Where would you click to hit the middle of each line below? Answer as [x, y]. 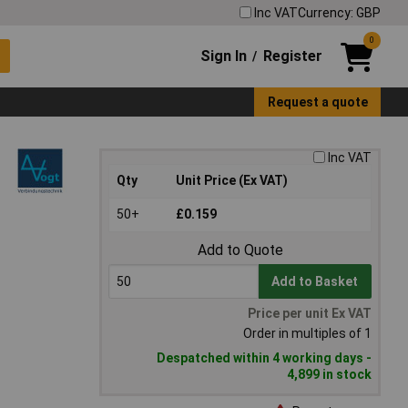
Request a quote [317, 102]
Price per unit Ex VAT [310, 314]
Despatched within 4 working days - [264, 358]
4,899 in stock [329, 375]
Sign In [224, 56]
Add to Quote [240, 250]
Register [292, 56]
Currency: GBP [339, 12]
